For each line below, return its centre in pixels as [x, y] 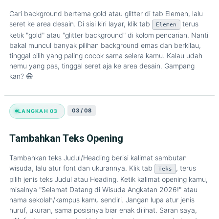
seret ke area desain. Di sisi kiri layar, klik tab [81, 24]
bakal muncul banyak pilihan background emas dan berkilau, [105, 45]
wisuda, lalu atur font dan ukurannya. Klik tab [82, 168]
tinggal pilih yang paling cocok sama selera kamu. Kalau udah [106, 56]
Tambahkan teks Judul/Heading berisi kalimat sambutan [98, 158]
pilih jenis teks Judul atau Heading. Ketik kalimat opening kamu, [109, 179]
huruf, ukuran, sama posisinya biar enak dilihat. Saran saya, [103, 210]
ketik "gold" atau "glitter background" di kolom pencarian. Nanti [109, 35]
